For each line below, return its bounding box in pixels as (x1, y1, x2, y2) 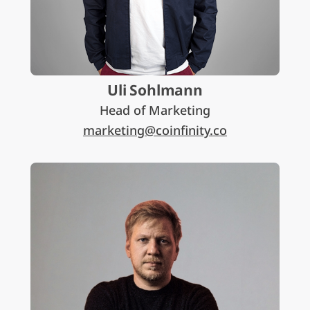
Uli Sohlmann (107, 80, 203, 100)
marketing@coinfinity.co (83, 122, 227, 138)
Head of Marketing (100, 102, 210, 118)
